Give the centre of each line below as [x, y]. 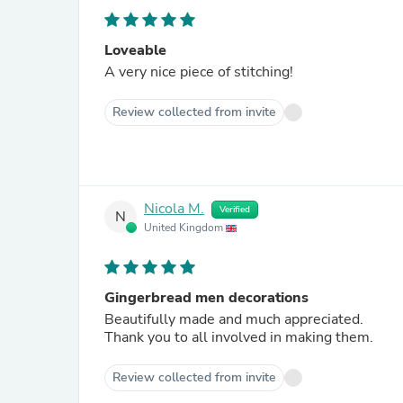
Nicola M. [174, 209]
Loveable [135, 50]
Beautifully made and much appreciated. [236, 319]
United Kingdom [185, 228]
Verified [235, 210]
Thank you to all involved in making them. [239, 337]
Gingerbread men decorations [206, 298]
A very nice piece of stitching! [199, 72]
